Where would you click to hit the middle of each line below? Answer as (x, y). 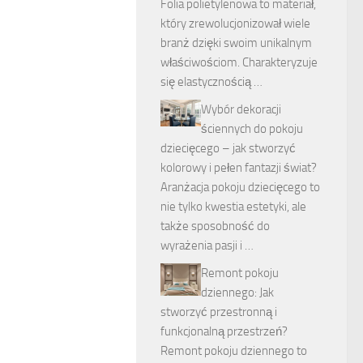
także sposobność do (215, 226)
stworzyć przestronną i (219, 312)
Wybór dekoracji (241, 109)
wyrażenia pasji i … (207, 245)
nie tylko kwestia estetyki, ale (233, 206)
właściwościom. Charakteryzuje (239, 62)
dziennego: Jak (237, 292)
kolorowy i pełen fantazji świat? (239, 167)
